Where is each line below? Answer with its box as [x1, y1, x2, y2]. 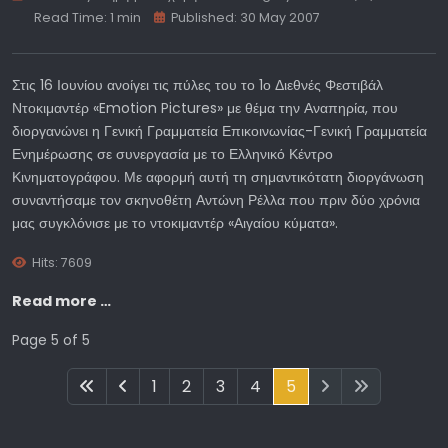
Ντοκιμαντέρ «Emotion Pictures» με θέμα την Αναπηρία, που [12, 97, 398, 118]
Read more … [12, 290, 111, 311]
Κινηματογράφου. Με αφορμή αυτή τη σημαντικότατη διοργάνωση [12, 166, 424, 187]
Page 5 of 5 [12, 329, 90, 350]
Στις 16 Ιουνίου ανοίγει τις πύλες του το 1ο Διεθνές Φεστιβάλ [12, 74, 383, 95]
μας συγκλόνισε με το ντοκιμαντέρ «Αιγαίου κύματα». [12, 212, 338, 233]
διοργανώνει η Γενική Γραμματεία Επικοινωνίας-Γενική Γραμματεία [12, 120, 427, 141]
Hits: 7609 [32, 253, 93, 271]
